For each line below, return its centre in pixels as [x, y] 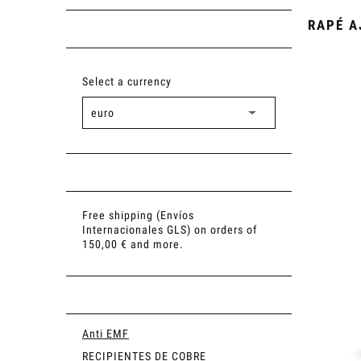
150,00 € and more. [133, 244]
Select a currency [127, 82]
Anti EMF [106, 333]
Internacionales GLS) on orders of [170, 229]
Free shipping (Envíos [138, 215]
